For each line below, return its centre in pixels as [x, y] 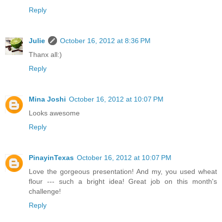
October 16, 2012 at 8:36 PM [105, 40]
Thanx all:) [45, 54]
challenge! [45, 191]
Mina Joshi [47, 99]
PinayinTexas [51, 157]
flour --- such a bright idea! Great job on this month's [123, 181]
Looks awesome [54, 113]
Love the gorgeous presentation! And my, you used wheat [123, 171]
